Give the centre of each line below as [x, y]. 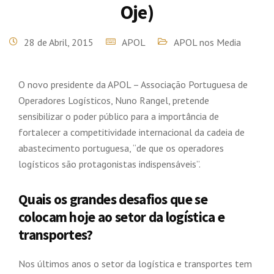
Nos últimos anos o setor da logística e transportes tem [135, 264]
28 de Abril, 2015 [59, 42]
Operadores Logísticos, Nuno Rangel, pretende [114, 100]
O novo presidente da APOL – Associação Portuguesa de [133, 84]
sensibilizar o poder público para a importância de [119, 116]
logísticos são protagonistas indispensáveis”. [109, 164]
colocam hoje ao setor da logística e [122, 217]
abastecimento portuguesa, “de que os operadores [121, 148]
